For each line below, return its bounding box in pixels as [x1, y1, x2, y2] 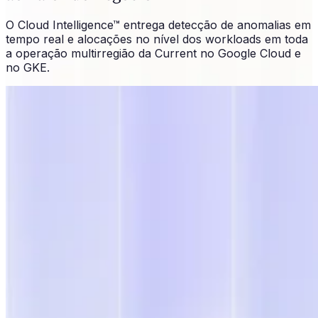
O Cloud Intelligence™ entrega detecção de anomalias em [6, 17, 311, 32]
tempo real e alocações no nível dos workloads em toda [6, 31, 308, 46]
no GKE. [6, 60, 50, 75]
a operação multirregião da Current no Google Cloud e [6, 45, 301, 60]
